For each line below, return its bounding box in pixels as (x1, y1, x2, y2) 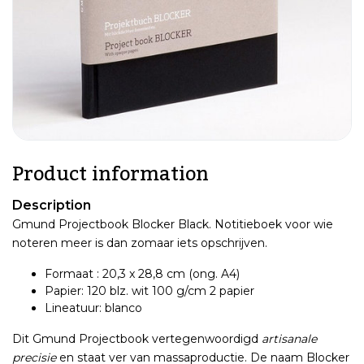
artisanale (262, 331, 317, 346)
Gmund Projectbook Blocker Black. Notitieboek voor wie (12, 216, 333, 232)
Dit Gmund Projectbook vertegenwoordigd (12, 331, 262, 346)
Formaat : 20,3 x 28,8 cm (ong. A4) (45, 266, 243, 281)
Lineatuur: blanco (45, 300, 142, 315)
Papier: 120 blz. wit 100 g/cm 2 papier (45, 283, 254, 298)
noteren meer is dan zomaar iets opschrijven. (12, 235, 267, 250)
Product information (12, 154, 209, 194)
